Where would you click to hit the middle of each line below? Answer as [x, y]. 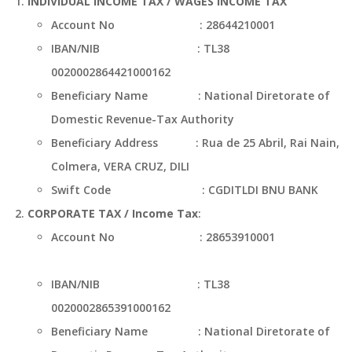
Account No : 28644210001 [193, 25]
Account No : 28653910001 [166, 237]
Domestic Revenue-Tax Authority [143, 119]
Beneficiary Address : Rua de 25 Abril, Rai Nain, [195, 143]
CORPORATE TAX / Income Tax [113, 213]
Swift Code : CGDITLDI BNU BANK [185, 190]
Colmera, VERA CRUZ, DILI [120, 166]
